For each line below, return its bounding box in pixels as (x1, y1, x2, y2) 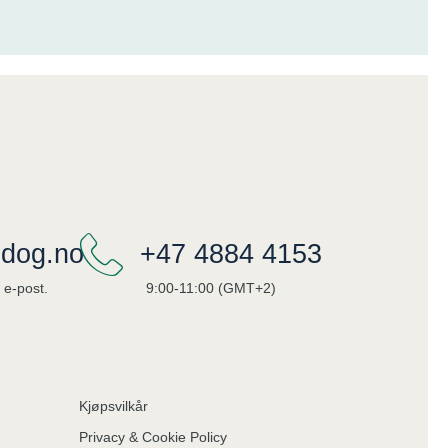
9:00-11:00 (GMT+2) (145, 280, 276, 297)
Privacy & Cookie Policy (78, 429, 227, 446)
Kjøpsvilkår (78, 398, 148, 415)
